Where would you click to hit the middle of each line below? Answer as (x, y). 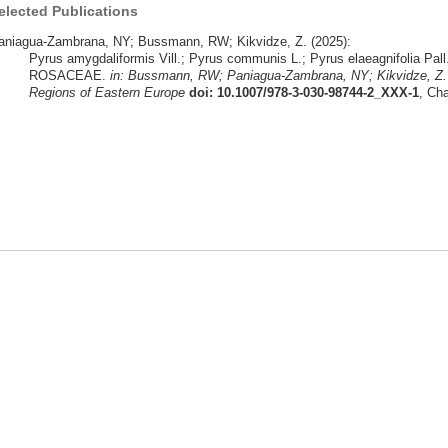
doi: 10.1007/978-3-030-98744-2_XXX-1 (303, 92)
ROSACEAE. (69, 75)
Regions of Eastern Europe (106, 92)
